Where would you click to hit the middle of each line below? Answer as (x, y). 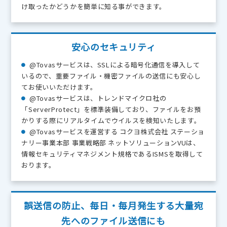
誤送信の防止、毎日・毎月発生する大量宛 (113, 205)
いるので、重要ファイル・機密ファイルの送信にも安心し (111, 76)
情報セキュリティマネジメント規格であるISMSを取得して (112, 154)
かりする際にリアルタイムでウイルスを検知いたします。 (111, 121)
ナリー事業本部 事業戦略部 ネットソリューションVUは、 (111, 143)
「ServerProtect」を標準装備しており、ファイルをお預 (111, 109)
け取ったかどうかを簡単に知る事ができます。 (94, 7)
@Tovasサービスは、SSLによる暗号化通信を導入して (115, 65)
